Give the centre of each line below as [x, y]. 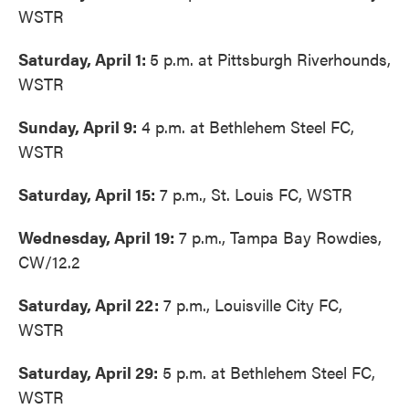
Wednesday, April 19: [96, 237]
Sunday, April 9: [78, 126]
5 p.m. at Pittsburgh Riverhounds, [270, 59]
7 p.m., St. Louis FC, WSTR [254, 194]
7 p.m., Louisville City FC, [251, 304]
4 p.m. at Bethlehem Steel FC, [246, 126]
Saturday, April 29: [88, 372]
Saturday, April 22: [89, 304]
